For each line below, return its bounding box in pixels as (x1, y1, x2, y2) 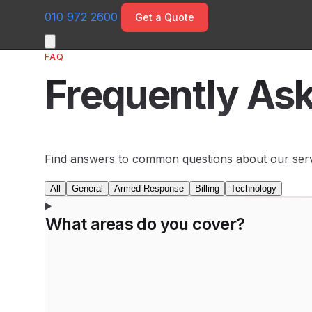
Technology (231, 183, 276, 194)
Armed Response (114, 183, 184, 194)
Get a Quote (135, 10, 194, 23)
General (72, 183, 103, 194)
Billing (195, 183, 219, 194)
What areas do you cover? (45, 214, 245, 235)
